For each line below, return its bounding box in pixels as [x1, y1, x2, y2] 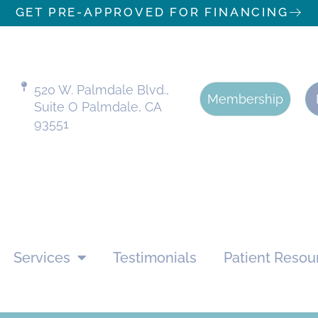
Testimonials [113, 248, 197, 266]
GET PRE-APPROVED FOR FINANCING [15, 5, 289, 19]
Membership [207, 91, 283, 106]
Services [13, 248, 71, 266]
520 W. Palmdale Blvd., [34, 82, 170, 97]
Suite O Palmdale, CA [34, 99, 162, 114]
